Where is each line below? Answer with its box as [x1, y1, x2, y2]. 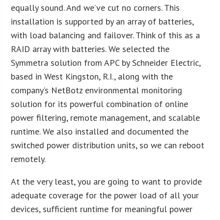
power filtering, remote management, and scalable [11, 111, 200, 123]
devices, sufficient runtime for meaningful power [11, 203, 193, 215]
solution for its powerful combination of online [11, 98, 189, 110]
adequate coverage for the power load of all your [11, 189, 199, 201]
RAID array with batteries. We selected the [11, 43, 170, 55]
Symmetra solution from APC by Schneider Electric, [11, 56, 201, 68]
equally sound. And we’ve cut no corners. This [11, 1, 180, 13]
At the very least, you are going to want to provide [11, 175, 202, 187]
